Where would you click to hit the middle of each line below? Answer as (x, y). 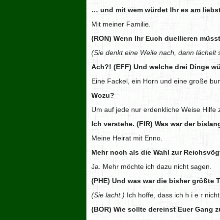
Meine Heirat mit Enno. (127, 138)
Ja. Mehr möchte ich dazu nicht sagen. (151, 167)
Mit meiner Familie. (121, 24)
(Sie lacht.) (108, 195)
